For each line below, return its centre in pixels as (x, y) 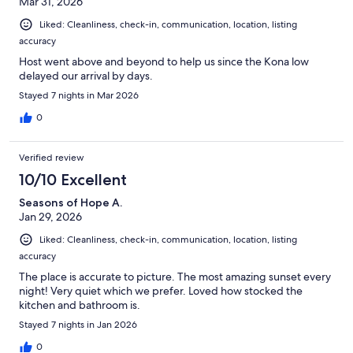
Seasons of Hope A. (71, 203)
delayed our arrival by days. (86, 76)
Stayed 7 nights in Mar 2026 (79, 96)
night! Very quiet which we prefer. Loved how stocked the (161, 291)
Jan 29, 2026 (50, 217)
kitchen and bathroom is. (80, 305)
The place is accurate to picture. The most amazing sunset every (175, 277)
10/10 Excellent (73, 180)
